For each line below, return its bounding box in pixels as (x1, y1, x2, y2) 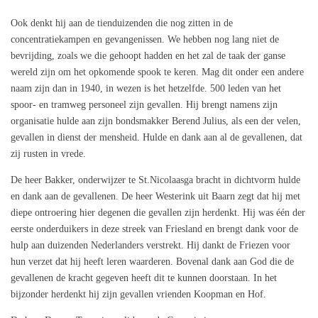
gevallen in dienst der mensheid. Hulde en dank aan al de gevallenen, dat (11, 132, 302, 143)
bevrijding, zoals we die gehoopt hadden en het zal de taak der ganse (11, 50, 285, 62)
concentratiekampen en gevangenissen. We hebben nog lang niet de (11, 34, 279, 45)
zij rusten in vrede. (11, 148, 86, 160)
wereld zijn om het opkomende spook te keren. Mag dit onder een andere (11, 67, 304, 78)
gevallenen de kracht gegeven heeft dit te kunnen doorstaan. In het (11, 273, 277, 284)
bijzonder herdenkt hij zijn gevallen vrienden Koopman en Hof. (11, 289, 266, 300)
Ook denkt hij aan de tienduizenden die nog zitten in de (11, 18, 233, 29)
